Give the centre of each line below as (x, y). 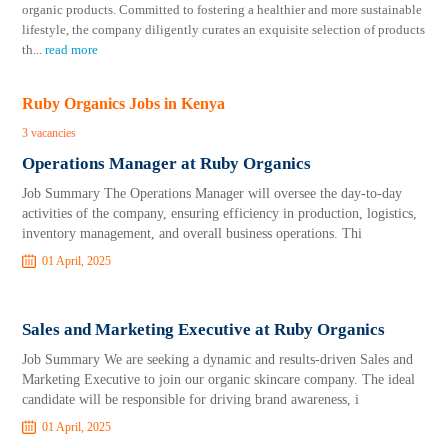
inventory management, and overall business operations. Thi (192, 233)
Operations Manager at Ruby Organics (167, 163)
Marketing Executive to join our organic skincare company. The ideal (219, 379)
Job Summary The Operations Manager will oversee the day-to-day (212, 193)
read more (72, 49)
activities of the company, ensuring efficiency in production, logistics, (220, 213)
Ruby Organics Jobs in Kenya (124, 103)
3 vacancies (49, 133)
